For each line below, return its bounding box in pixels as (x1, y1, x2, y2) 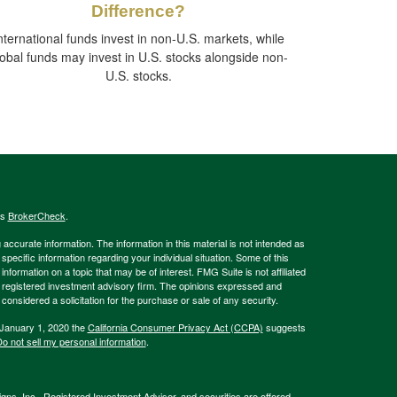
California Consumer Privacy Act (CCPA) (87, 320, 263, 335)
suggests (262, 320, 306, 335)
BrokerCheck (7, 208, 66, 223)
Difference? (91, 2, 185, 21)
